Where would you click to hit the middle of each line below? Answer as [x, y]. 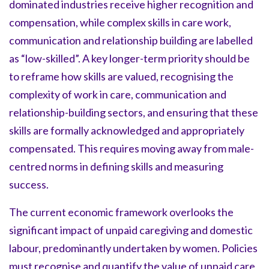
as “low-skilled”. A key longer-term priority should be [129, 58]
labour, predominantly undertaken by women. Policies [133, 248]
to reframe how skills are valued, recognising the [121, 76]
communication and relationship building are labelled [131, 40]
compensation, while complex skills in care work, [120, 22]
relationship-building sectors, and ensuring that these [134, 112]
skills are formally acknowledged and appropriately [127, 130]
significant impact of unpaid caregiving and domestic [131, 230]
